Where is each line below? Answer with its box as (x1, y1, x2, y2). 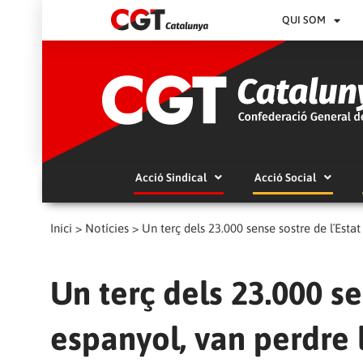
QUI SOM (282, 14, 327, 26)
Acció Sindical (135, 170, 207, 184)
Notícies (85, 220, 129, 235)
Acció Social (254, 170, 316, 184)
